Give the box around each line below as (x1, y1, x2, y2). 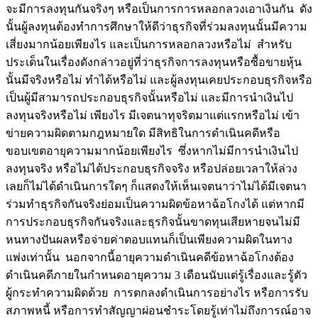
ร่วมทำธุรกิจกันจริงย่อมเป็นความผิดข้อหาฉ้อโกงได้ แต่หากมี (6, 197, 305, 210)
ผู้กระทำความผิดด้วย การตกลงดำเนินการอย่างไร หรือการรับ (6, 286, 308, 299)
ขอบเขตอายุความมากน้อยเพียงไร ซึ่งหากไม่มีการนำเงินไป (6, 144, 298, 157)
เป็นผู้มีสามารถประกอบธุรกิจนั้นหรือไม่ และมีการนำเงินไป (6, 91, 293, 104)
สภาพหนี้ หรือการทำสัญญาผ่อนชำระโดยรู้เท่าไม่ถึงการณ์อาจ (6, 304, 311, 317)
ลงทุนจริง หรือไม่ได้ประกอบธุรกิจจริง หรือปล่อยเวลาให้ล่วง (6, 162, 297, 175)
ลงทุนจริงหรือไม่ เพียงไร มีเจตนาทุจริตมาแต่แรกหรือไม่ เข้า (6, 109, 300, 121)
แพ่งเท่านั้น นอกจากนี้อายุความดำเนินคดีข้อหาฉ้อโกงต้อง (6, 251, 294, 263)
